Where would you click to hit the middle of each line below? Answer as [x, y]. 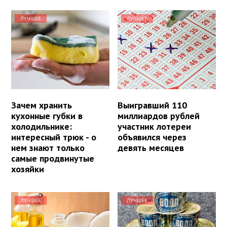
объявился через [152, 137]
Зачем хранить [42, 105]
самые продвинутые [53, 158]
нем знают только [48, 147]
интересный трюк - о [54, 137]
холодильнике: [42, 126]
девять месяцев [151, 147]
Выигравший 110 [153, 105]
